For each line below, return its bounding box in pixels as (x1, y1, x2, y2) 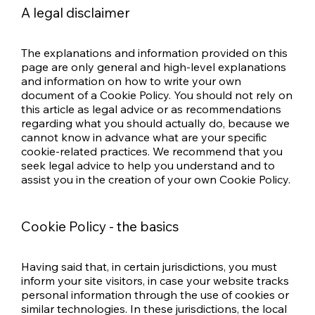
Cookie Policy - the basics (21, 217, 179, 235)
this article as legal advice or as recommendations (21, 101, 281, 116)
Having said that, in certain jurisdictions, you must (21, 259, 277, 274)
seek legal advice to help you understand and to (21, 157, 275, 172)
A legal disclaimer (21, 4, 130, 21)
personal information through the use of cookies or (21, 288, 289, 302)
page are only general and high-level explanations (21, 59, 286, 74)
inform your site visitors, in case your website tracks (21, 274, 289, 288)
